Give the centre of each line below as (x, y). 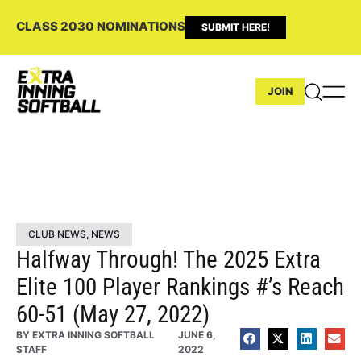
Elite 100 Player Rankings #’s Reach (180, 286)
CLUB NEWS (57, 234)
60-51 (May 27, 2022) (113, 314)
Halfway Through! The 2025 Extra (168, 259)
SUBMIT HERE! (236, 27)
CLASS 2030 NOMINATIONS (101, 26)
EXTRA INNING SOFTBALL (92, 334)
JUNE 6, (197, 334)
